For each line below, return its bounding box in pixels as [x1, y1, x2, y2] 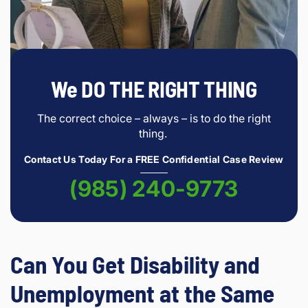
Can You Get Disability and [10, 249, 260, 278]
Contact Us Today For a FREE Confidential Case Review [24, 153, 284, 165]
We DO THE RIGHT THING [51, 75, 257, 102]
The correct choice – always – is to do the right [37, 111, 271, 125]
